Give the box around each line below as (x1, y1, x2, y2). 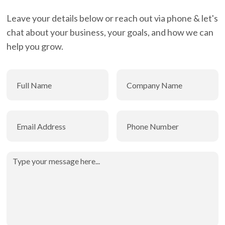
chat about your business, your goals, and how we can (7, 27, 214, 38)
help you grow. (7, 41, 64, 52)
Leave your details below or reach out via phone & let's (7, 13, 218, 24)
